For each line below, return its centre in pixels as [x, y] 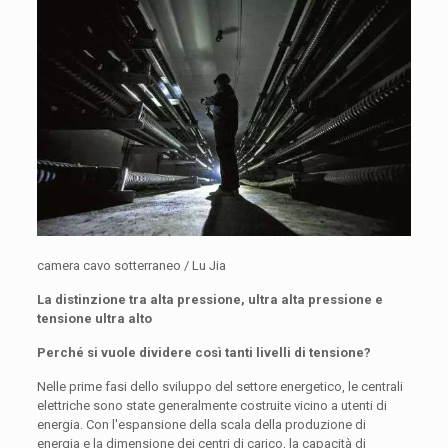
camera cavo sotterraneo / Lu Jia [131, 265]
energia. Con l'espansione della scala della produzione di [201, 424]
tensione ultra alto [94, 318]
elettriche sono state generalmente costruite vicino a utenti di [211, 405]
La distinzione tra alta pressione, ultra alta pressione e [209, 299]
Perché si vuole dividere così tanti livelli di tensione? [203, 352]
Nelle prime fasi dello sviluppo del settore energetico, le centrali [219, 386]
